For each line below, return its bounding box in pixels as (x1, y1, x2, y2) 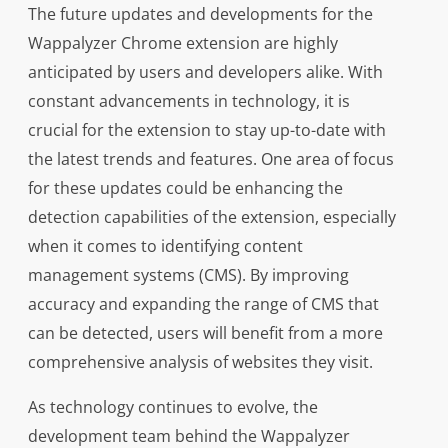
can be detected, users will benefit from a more (27, 322, 383, 345)
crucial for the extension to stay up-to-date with (27, 119, 386, 142)
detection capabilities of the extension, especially (27, 206, 396, 229)
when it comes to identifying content (27, 235, 303, 258)
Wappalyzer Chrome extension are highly (27, 32, 338, 55)
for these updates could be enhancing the (27, 177, 343, 200)
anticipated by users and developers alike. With (27, 61, 383, 84)
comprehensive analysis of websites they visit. (27, 351, 373, 374)
